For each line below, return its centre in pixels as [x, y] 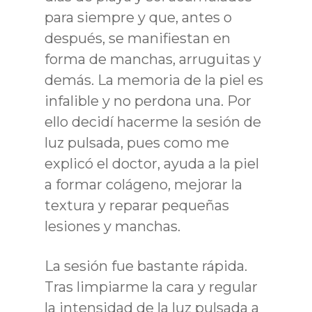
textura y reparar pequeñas [137, 205]
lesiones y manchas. [112, 226]
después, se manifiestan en [138, 38]
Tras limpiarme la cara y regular [151, 287]
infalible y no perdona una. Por [148, 101]
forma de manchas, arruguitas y [153, 59]
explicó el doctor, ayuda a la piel [152, 163]
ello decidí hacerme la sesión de [153, 122]
